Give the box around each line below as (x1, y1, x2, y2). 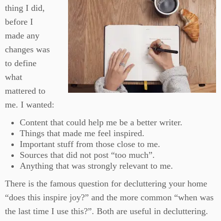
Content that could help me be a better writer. (20, 117, 183, 127)
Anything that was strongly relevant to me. (20, 161, 173, 171)
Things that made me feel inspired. (20, 128, 145, 138)
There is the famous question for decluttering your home (5, 179, 207, 188)
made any (5, 31, 39, 40)
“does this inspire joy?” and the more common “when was (5, 192, 214, 202)
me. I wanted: (5, 100, 54, 110)
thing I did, (5, 3, 45, 13)
